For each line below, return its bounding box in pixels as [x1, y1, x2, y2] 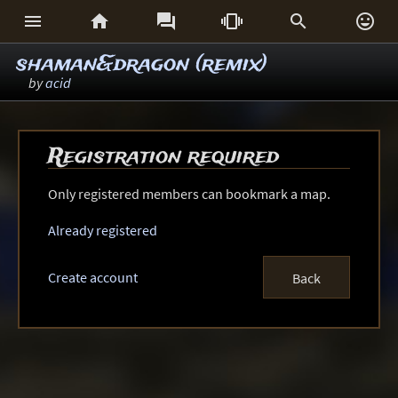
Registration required [47, 141, 279, 172]
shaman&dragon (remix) [16, 49, 267, 80]
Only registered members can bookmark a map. [47, 185, 330, 203]
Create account [47, 268, 138, 286]
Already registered [47, 221, 157, 239]
